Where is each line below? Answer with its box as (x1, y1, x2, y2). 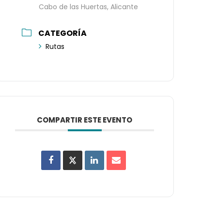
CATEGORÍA (38, 28, 87, 39)
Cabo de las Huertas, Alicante (39, 1, 139, 12)
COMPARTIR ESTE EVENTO (37, 115, 133, 125)
